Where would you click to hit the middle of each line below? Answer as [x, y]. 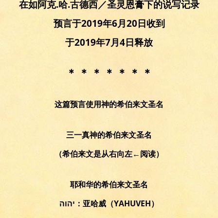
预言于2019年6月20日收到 [109, 23]
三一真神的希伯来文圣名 [109, 135]
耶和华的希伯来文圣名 [109, 185]
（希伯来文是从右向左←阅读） [109, 154]
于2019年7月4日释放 [109, 42]
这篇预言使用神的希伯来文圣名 [109, 104]
